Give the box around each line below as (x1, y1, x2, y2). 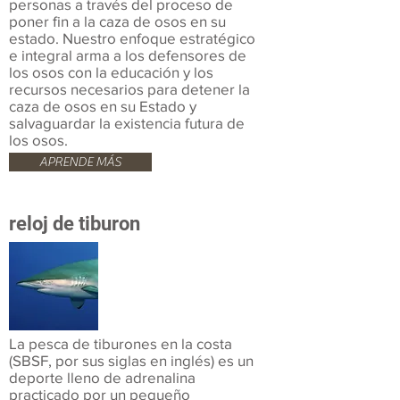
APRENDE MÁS (39, 154, 121, 170)
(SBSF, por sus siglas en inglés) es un (9, 352, 254, 369)
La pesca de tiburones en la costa (9, 335, 232, 352)
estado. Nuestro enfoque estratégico (9, 29, 255, 46)
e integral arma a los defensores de (9, 46, 246, 63)
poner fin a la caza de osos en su (9, 12, 226, 29)
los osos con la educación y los (9, 63, 213, 80)
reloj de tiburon (9, 212, 140, 235)
